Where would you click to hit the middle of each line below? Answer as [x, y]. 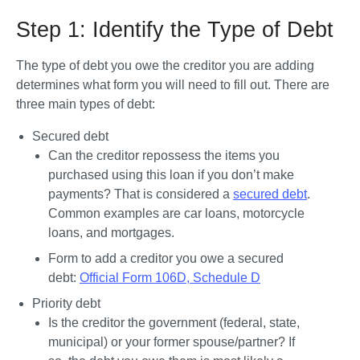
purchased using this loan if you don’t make [171, 175]
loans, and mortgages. [113, 233]
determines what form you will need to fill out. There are [173, 85]
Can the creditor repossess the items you [164, 155]
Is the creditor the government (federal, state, [174, 323]
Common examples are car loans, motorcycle [176, 213]
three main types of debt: [86, 104]
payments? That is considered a [141, 194]
